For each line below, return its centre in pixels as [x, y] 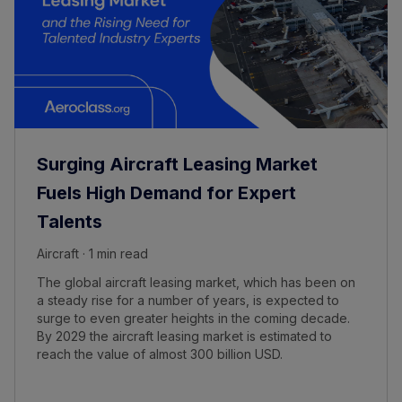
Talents [70, 221]
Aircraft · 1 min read [92, 253]
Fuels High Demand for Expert [166, 192]
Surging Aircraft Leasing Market [177, 164]
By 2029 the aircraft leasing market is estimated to [184, 336]
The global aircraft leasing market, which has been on [196, 282]
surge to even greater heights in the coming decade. [193, 318]
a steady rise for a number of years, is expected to [188, 300]
